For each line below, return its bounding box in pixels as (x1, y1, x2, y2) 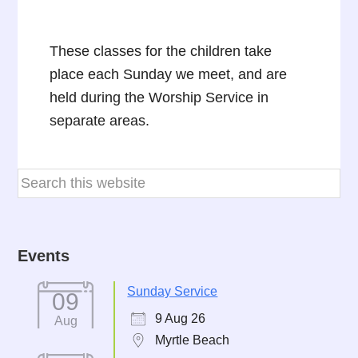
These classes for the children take (50, 43, 272, 59)
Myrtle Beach (155, 333, 230, 347)
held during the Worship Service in (50, 89, 269, 105)
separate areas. (50, 113, 150, 129)
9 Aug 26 (155, 312, 206, 325)
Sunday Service (127, 284, 218, 298)
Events (18, 247, 70, 265)
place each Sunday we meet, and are (50, 66, 288, 82)
